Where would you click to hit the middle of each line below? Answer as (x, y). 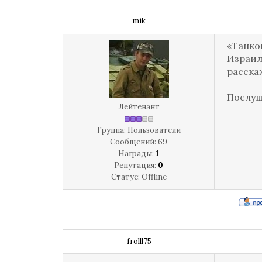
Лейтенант (139, 107)
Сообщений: (134, 142)
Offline (154, 177)
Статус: (126, 177)
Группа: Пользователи (139, 130)
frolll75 (139, 241)
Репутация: (136, 165)
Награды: (137, 154)
